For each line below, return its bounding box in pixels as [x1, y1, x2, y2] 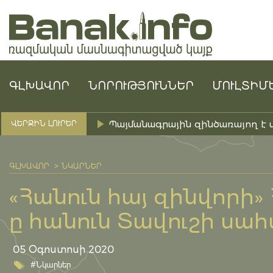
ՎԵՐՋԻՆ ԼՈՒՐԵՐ [11, 119, 77, 128]
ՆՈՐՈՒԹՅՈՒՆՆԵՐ [88, 79, 194, 93]
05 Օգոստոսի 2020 [13, 244, 114, 255]
